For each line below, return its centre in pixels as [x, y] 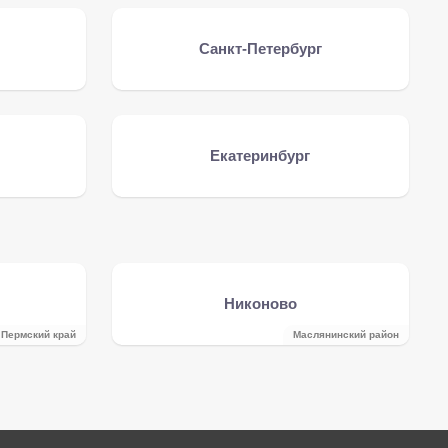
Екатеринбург [260, 155]
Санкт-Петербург [260, 48]
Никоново [260, 303]
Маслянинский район [345, 334]
